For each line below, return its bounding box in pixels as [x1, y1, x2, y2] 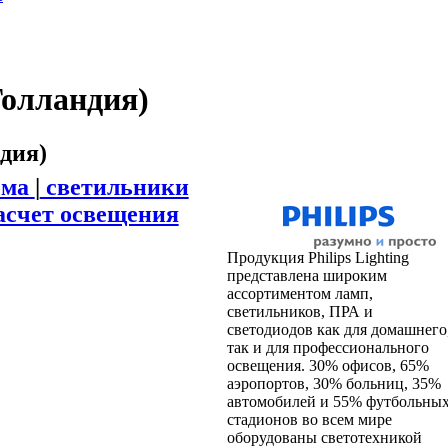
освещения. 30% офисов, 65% [226, 356, 429, 374]
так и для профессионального [226, 338, 429, 356]
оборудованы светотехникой [226, 428, 422, 446]
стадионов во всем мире [226, 410, 392, 428]
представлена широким [226, 266, 387, 284]
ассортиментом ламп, [226, 284, 373, 302]
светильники [39, 173, 189, 200]
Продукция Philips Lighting [226, 248, 409, 266]
